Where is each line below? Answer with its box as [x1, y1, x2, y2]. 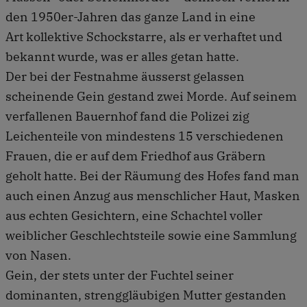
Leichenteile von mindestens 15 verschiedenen [5, 127, 284, 144]
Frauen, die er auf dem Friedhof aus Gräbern [5, 147, 266, 164]
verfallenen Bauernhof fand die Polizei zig [5, 108, 249, 124]
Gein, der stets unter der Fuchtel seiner [5, 267, 234, 283]
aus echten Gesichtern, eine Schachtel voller [5, 207, 262, 223]
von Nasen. [5, 247, 71, 263]
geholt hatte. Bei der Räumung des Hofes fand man [5, 167, 299, 184]
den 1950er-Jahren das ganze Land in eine [5, 8, 256, 25]
